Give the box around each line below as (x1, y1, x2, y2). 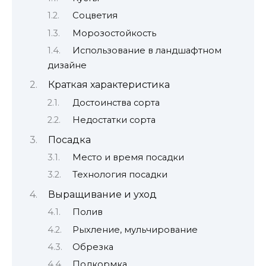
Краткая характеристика (47, 79, 170, 91)
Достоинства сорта (72, 97, 160, 108)
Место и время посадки (72, 152, 184, 163)
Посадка (47, 134, 91, 145)
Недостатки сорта (72, 115, 156, 126)
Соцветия (72, 10, 118, 21)
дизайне (47, 60, 87, 71)
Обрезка (72, 242, 113, 253)
